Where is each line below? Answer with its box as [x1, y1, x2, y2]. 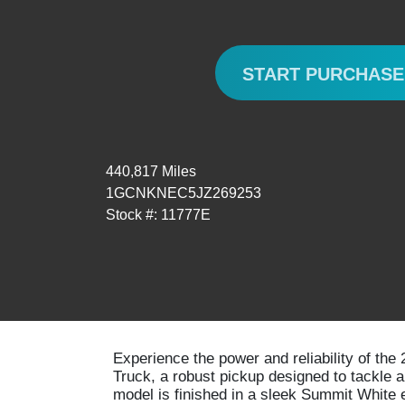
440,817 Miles [106, 164, 196, 179]
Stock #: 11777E [106, 207, 211, 222]
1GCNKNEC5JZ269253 [106, 185, 261, 201]
